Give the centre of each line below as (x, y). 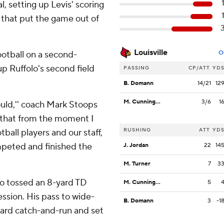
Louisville (151, 53)
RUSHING (137, 130)
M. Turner (137, 164)
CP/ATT (199, 68)
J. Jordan (136, 145)
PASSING (136, 68)
